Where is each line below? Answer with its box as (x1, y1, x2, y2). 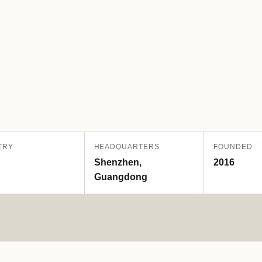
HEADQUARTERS (94, 143, 160, 151)
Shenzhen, (94, 157, 142, 167)
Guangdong (94, 172, 147, 182)
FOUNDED (213, 143, 253, 151)
